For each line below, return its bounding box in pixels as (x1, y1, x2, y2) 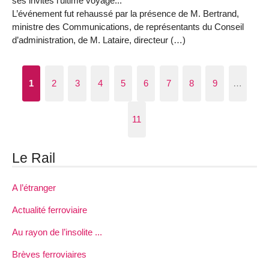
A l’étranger (12, 182, 56, 193)
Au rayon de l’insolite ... (12, 227, 102, 238)
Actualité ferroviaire (12, 204, 87, 215)
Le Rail (12, 150, 55, 166)
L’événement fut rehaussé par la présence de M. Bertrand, (12, 8, 239, 19)
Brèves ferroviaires (12, 249, 86, 260)
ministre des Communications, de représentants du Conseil (12, 22, 244, 32)
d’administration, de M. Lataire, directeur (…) (12, 35, 186, 46)
